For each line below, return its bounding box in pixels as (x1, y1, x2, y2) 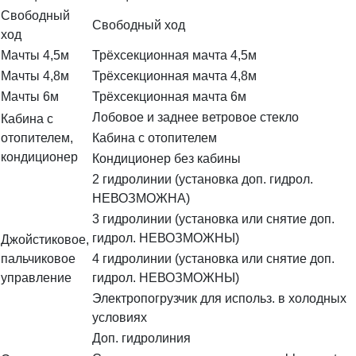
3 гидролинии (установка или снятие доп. (92, 212, 335, 226)
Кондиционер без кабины (92, 152, 241, 166)
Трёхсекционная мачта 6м (92, 90, 246, 104)
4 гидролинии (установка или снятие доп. (92, 252, 335, 266)
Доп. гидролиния (92, 331, 191, 346)
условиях (92, 311, 147, 325)
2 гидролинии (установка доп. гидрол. (92, 172, 313, 187)
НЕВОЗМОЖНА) (92, 192, 190, 206)
